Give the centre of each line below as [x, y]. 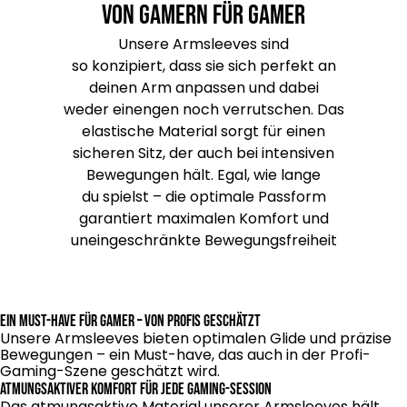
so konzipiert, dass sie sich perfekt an [203, 66]
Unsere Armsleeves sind [203, 44]
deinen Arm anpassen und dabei [203, 88]
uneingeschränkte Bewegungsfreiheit [203, 240]
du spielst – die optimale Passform [203, 197]
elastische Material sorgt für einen [203, 131]
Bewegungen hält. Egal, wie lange [203, 175]
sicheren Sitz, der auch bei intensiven [203, 153]
